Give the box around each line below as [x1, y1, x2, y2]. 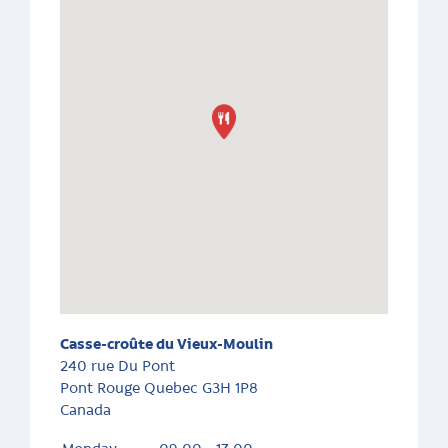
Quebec [144, 381, 202, 397]
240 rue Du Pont [60, 359, 175, 375]
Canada [60, 403, 111, 419]
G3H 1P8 [202, 381, 258, 397]
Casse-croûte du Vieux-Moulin [60, 337, 273, 353]
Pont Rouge [60, 381, 144, 397]
